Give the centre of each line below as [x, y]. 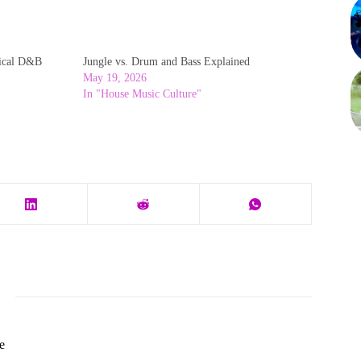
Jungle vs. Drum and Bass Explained [166, 62]
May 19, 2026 [114, 78]
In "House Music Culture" [142, 94]
